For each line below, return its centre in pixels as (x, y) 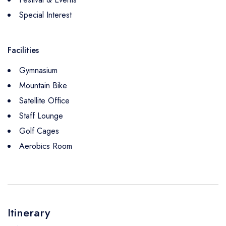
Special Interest (45, 15)
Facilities (23, 50)
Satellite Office (44, 101)
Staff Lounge (41, 116)
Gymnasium (38, 70)
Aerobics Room (46, 146)
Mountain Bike (43, 86)
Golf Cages (39, 131)
